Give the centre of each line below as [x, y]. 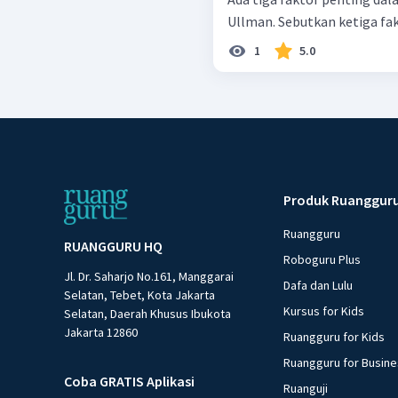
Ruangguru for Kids [334, 336]
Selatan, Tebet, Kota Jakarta [139, 295]
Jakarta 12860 [101, 332]
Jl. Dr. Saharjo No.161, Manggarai [149, 276]
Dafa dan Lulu [318, 285]
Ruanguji [306, 388]
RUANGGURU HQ [113, 246]
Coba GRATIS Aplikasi [129, 381]
